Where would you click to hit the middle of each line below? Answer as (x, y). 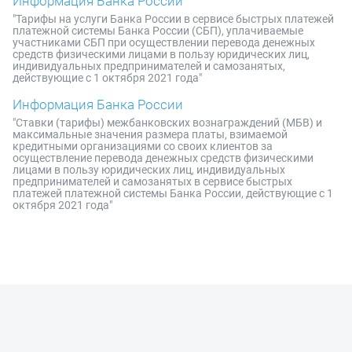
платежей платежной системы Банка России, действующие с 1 (173, 193)
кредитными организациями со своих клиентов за (143, 146)
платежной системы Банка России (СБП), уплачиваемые (158, 30)
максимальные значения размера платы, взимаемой (150, 134)
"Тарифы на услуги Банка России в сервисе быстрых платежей (173, 18)
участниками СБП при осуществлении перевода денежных (164, 42)
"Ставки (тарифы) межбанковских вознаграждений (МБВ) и (167, 122)
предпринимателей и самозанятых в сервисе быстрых (152, 181)
